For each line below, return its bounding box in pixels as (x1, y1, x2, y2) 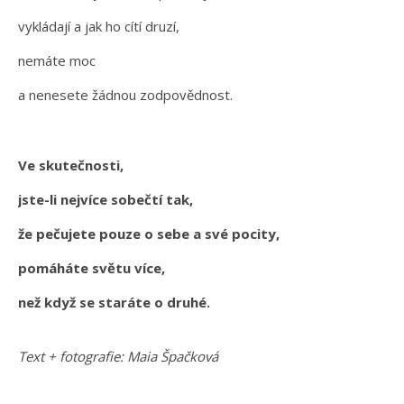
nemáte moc (18, 51, 99, 70)
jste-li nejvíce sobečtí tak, (18, 190, 197, 209)
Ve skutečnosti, (18, 156, 127, 175)
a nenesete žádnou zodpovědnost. (18, 86, 233, 105)
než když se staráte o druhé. (18, 293, 210, 312)
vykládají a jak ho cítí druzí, (18, 17, 179, 36)
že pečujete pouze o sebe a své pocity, (18, 225, 283, 243)
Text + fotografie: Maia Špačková (18, 347, 218, 366)
